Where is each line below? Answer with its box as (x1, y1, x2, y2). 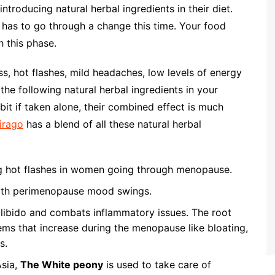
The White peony (20, 258, 103, 271)
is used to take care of (103, 258, 211, 271)
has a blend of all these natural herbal (23, 118, 201, 130)
